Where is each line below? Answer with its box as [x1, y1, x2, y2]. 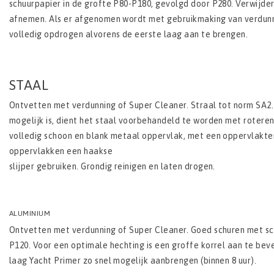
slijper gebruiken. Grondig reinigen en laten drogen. [9, 161, 215, 172]
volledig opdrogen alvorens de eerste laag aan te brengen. [9, 29, 248, 40]
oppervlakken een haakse [9, 146, 115, 157]
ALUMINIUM [9, 209, 51, 218]
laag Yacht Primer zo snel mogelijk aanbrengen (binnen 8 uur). [9, 256, 257, 266]
